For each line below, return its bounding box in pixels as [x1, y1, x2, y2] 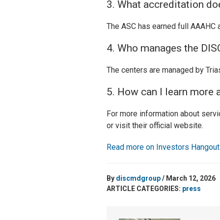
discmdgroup [116, 174, 161, 182]
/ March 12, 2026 [161, 174, 216, 182]
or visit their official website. [107, 121, 203, 130]
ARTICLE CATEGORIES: [107, 185, 182, 192]
